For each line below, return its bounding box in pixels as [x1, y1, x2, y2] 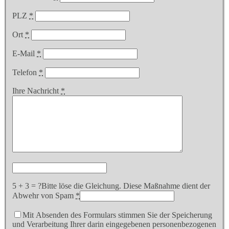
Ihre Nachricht [12, 86, 61, 96]
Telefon [12, 68, 39, 77]
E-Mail [12, 49, 37, 58]
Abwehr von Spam [12, 191, 76, 200]
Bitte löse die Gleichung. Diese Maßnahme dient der [41, 181, 210, 191]
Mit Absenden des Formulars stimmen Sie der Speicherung [22, 211, 212, 220]
